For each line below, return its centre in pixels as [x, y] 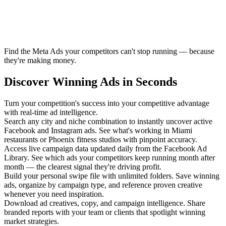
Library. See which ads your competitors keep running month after [109, 158]
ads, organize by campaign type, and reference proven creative [103, 185]
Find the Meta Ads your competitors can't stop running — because [109, 51]
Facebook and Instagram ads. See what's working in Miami [98, 131]
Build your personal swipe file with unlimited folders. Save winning [112, 176]
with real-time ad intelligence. [51, 112]
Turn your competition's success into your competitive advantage [107, 103]
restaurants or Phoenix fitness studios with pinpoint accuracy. [101, 140]
